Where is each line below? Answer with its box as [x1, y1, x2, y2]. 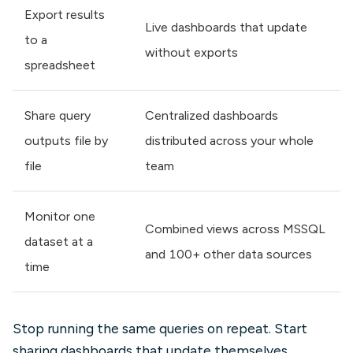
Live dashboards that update [145, 20, 308, 35]
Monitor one [24, 209, 95, 224]
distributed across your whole [145, 133, 314, 148]
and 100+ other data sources [145, 247, 313, 262]
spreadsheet [24, 58, 95, 72]
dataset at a [24, 234, 93, 249]
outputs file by [24, 133, 108, 148]
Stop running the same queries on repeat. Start [13, 320, 307, 336]
